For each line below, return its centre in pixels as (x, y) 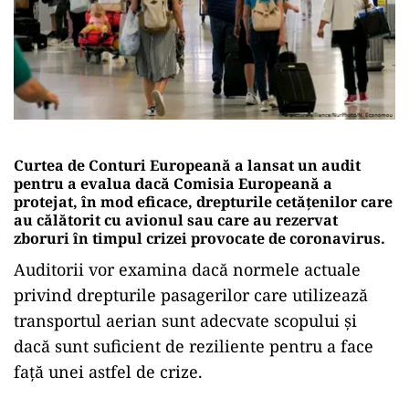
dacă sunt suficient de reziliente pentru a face (194, 346)
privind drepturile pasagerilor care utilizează (191, 294)
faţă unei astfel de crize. (108, 371)
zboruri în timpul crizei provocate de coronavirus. (199, 238)
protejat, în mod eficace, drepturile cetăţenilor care (203, 201)
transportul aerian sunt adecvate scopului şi (185, 320)
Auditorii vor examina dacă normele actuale (187, 269)
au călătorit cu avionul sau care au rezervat (176, 220)
